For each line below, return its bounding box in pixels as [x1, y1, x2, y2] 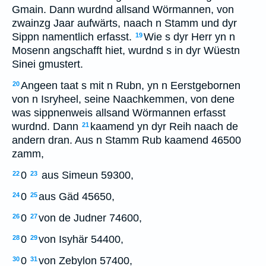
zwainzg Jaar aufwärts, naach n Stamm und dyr [12, 17, 237, 29]
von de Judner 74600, [39, 212, 142, 224]
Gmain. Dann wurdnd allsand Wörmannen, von [12, 4, 234, 15]
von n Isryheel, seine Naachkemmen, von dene [12, 93, 235, 105]
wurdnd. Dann [12, 121, 78, 132]
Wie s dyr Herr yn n [144, 31, 235, 43]
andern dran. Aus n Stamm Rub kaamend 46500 [12, 134, 241, 146]
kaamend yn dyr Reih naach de [90, 121, 238, 132]
